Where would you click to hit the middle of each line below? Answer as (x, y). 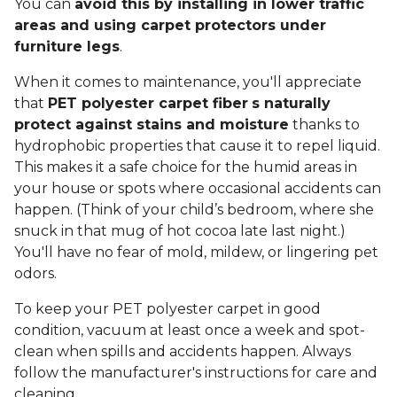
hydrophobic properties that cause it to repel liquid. (197, 146)
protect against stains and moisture (152, 125)
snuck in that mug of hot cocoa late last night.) (180, 231)
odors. (37, 274)
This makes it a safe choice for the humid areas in (186, 167)
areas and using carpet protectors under (170, 26)
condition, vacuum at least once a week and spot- (190, 331)
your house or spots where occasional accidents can (198, 189)
